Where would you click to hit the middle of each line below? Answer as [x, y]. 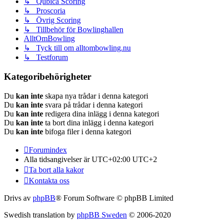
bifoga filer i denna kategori [87, 131]
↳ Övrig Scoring [52, 20]
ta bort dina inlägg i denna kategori [98, 122]
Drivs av [18, 198]
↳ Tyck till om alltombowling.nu [77, 48]
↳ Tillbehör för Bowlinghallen [74, 30]
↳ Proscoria [45, 11]
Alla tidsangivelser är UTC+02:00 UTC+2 [90, 159]
